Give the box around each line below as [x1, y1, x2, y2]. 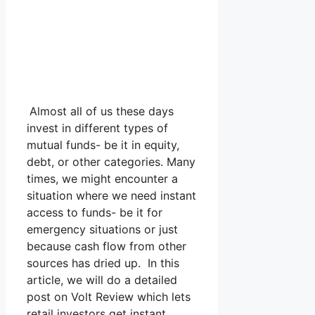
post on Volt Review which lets [27, 289, 191, 304]
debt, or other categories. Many [27, 154, 195, 169]
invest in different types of [27, 120, 168, 135]
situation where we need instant [27, 188, 196, 202]
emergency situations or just [27, 221, 178, 236]
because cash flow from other [27, 238, 186, 253]
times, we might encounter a [27, 171, 178, 186]
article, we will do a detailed [27, 272, 177, 287]
